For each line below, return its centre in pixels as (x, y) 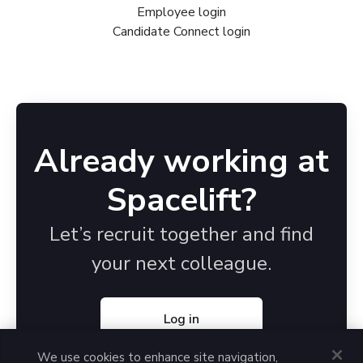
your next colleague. (181, 264)
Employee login (181, 13)
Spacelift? (181, 201)
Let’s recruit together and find (181, 235)
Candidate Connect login (181, 32)
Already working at (181, 162)
